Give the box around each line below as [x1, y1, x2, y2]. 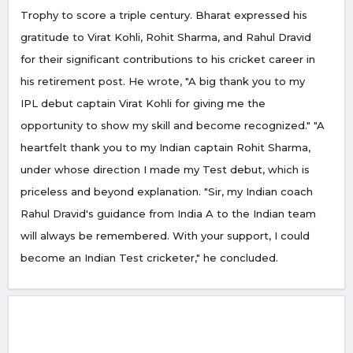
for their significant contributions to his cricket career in [20, 53, 315, 66]
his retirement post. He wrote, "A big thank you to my [20, 75, 305, 88]
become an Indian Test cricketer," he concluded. [20, 251, 278, 265]
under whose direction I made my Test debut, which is [20, 163, 310, 176]
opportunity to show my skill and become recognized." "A [20, 119, 325, 132]
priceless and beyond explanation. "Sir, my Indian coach [20, 185, 313, 199]
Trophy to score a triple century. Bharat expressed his [20, 9, 307, 22]
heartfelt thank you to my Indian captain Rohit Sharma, [20, 141, 310, 154]
